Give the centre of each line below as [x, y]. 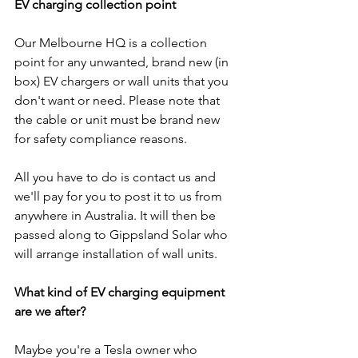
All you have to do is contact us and [117, 177]
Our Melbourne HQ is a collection [112, 42]
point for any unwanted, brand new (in [123, 62]
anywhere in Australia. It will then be [117, 215]
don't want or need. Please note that [119, 100]
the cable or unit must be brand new [119, 119]
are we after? [50, 311]
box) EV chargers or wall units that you [123, 81]
